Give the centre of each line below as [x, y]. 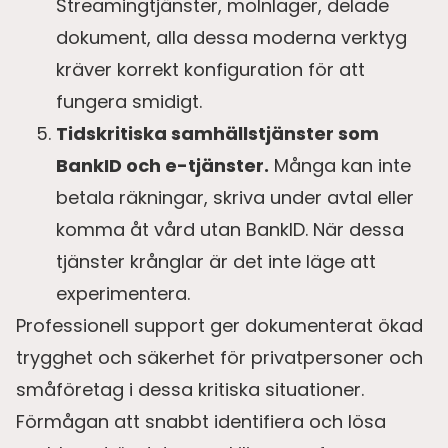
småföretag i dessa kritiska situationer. [190, 389]
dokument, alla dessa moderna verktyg [231, 37]
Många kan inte [340, 165]
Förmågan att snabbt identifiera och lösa [201, 421]
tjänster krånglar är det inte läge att [216, 261]
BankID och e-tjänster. [162, 165]
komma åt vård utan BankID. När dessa [230, 229]
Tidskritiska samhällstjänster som [217, 133]
